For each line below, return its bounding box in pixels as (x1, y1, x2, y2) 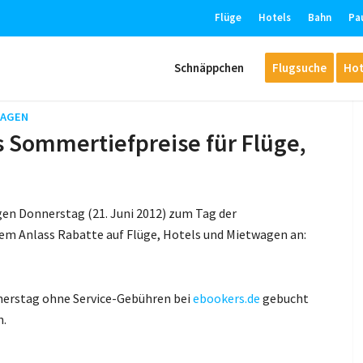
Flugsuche (271, 60, 327, 75)
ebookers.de (193, 289, 261, 306)
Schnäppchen (173, 60, 244, 75)
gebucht (260, 289, 310, 306)
